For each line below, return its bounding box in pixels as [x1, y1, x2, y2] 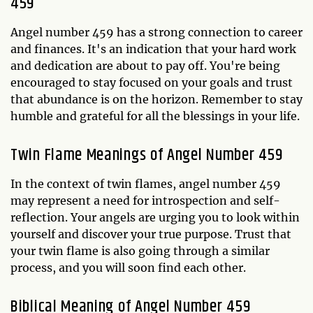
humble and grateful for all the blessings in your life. [10, 108, 300, 123]
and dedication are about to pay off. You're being [10, 58, 280, 73]
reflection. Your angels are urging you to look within [10, 210, 300, 224]
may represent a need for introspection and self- [10, 193, 280, 208]
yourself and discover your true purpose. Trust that [10, 226, 291, 241]
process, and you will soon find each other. [10, 260, 246, 275]
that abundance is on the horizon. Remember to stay [10, 92, 303, 106]
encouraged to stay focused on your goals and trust [10, 75, 293, 89]
